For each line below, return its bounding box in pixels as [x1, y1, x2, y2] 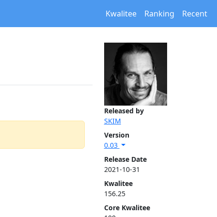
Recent [182, 8, 207, 19]
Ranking [144, 8, 174, 19]
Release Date [104, 155, 147, 164]
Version [104, 130, 129, 139]
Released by [104, 106, 144, 115]
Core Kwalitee [104, 203, 150, 212]
